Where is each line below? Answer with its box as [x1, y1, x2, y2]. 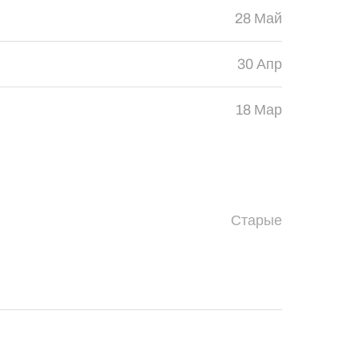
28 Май [234, 10, 282, 26]
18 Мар [235, 102, 282, 118]
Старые [230, 212, 282, 228]
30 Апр [236, 56, 282, 72]
